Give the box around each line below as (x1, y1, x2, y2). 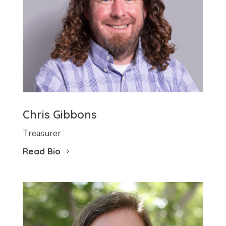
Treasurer (22, 128, 61, 140)
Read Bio (22, 146, 61, 157)
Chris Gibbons (22, 107, 97, 122)
